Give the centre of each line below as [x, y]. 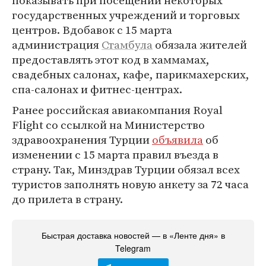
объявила [178, 140]
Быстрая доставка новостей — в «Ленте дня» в [133, 235]
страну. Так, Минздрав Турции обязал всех [126, 169]
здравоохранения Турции [82, 140]
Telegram [133, 248]
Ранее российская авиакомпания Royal [117, 110]
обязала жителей [200, 45]
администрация [57, 45]
